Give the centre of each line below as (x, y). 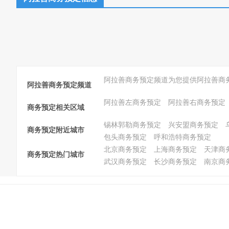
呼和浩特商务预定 (182, 137)
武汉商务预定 (125, 162)
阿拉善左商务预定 (132, 102)
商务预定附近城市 (56, 130)
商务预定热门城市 (56, 155)
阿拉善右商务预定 (197, 102)
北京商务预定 (125, 150)
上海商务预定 (175, 150)
